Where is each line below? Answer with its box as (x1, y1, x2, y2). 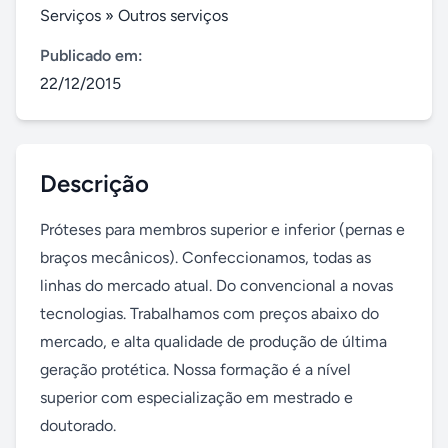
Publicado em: (40, 46, 143, 65)
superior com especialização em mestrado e (40, 388, 353, 407)
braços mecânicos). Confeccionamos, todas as (40, 248, 371, 267)
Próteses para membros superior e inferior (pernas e (40, 220, 405, 239)
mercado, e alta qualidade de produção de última (40, 332, 387, 351)
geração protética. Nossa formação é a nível (40, 360, 351, 379)
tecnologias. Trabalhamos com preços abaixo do (40, 304, 379, 323)
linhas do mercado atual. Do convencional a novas (40, 276, 393, 295)
